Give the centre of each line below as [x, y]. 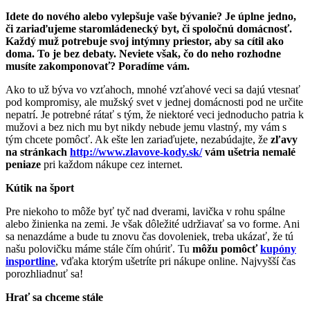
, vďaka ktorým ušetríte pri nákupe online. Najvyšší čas [175, 261]
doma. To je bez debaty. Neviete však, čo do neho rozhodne [143, 53]
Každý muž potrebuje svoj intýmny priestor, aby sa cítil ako [145, 41]
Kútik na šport [40, 188]
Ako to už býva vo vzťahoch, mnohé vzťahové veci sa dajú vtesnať [153, 89]
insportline [30, 261]
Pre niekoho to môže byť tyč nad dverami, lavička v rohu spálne [145, 211]
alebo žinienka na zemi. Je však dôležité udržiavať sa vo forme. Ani [153, 224]
